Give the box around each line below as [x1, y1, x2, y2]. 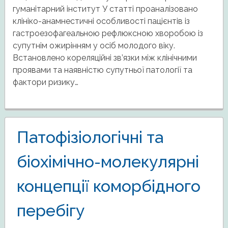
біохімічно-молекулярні [16, 152, 199, 172]
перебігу [16, 201, 84, 220]
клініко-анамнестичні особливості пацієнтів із [12, 16, 190, 26]
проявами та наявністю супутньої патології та [12, 65, 192, 75]
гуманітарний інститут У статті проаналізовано [12, 4, 198, 14]
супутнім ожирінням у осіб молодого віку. [12, 41, 175, 51]
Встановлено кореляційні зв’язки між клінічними [12, 53, 197, 63]
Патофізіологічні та [16, 128, 163, 147]
